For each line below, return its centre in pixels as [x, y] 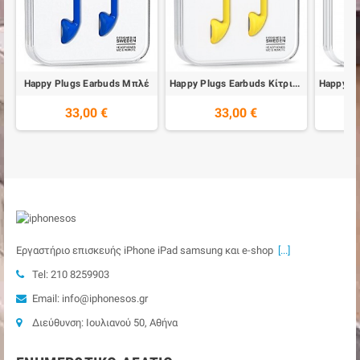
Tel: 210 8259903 [71, 275]
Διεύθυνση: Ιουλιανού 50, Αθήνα [106, 323]
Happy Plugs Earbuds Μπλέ [87, 83]
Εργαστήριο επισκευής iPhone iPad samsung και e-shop [145, 251]
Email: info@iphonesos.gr [90, 299]
